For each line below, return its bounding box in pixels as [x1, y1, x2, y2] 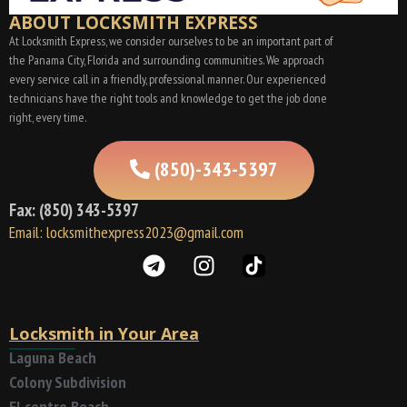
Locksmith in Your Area [9, 322, 199, 344]
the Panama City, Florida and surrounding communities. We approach [9, 52, 324, 69]
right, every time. [9, 109, 86, 126]
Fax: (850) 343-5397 [9, 198, 139, 221]
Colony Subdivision [9, 372, 126, 393]
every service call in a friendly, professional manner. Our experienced [9, 71, 326, 88]
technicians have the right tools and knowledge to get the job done [9, 90, 327, 107]
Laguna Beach [9, 347, 96, 369]
